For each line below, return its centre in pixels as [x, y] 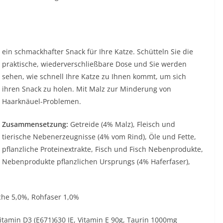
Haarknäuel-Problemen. [42, 101]
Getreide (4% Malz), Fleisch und [122, 124]
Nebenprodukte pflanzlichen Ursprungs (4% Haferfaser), [96, 161]
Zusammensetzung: [35, 124]
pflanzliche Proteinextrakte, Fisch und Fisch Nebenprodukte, [103, 149]
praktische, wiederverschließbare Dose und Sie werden [94, 64]
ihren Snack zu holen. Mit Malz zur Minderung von [87, 89]
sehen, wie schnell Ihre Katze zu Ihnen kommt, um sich [94, 76]
